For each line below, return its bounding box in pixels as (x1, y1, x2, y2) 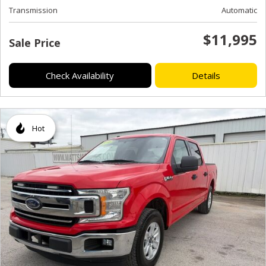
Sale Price (9, 36, 61, 50)
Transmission (9, 5, 58, 15)
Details (191, 69, 220, 81)
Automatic (221, 5, 257, 15)
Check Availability (46, 69, 115, 81)
